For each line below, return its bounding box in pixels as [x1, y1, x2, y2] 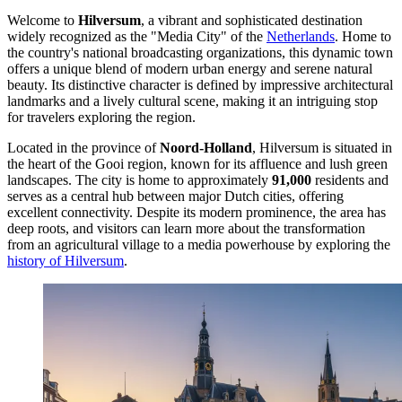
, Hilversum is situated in [252, 139, 392, 155]
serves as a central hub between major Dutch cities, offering [7, 188, 344, 204]
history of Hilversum [7, 252, 124, 268]
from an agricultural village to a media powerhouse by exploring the [7, 236, 390, 252]
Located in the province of [7, 139, 160, 155]
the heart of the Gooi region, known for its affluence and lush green [7, 155, 388, 171]
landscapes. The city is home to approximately [7, 171, 272, 188]
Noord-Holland [160, 139, 252, 155]
